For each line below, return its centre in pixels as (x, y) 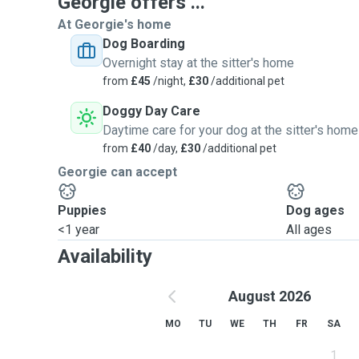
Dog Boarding (144, 44)
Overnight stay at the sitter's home (198, 63)
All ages (309, 230)
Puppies (82, 210)
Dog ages (316, 210)
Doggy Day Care (151, 111)
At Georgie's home (115, 24)
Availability (105, 256)
